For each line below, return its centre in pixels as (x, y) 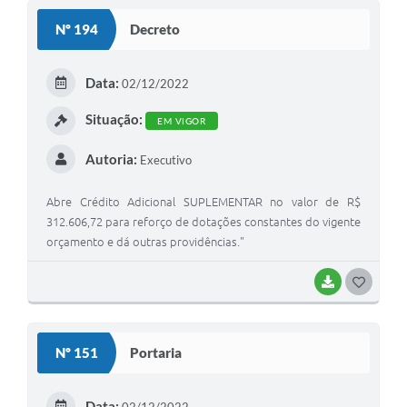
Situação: (114, 119)
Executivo (164, 159)
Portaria (156, 353)
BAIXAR (361, 281)
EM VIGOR (181, 121)
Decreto (155, 30)
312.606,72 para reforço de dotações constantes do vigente (203, 221)
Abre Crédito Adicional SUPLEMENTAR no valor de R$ (203, 201)
